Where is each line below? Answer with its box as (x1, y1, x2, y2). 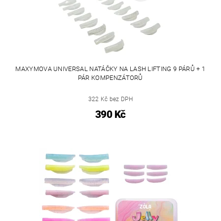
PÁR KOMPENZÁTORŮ (77, 74, 143, 81)
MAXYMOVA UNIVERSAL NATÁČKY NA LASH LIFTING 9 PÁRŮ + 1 (15, 65, 206, 73)
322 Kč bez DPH (88, 96, 133, 103)
